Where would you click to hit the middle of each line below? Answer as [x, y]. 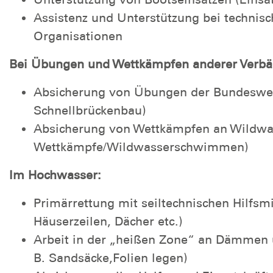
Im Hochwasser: [55, 175]
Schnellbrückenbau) [90, 110]
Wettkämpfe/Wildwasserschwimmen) [141, 147]
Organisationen [78, 36]
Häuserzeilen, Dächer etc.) [108, 221]
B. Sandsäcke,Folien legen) [111, 257]
